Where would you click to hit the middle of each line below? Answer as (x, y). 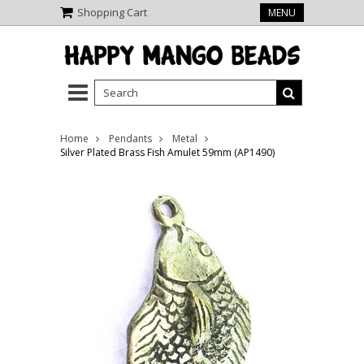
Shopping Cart (112, 12)
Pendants (130, 139)
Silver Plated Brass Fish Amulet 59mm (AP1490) (167, 153)
